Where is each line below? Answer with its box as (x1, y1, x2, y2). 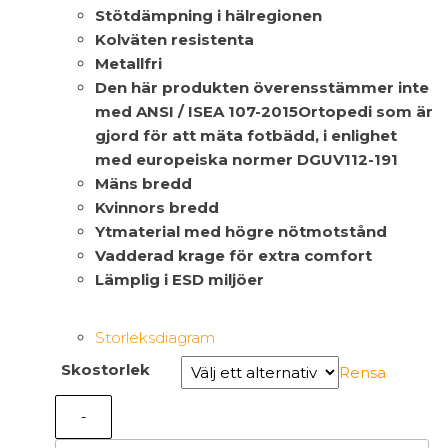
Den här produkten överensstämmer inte (95, 77, 429, 97)
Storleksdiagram (95, 327, 215, 347)
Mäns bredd (95, 173, 192, 193)
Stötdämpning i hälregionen (95, 5, 322, 25)
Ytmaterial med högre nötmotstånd (95, 221, 387, 241)
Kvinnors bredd (95, 197, 219, 217)
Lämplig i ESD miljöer (95, 269, 264, 289)
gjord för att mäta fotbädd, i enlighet (95, 125, 397, 145)
